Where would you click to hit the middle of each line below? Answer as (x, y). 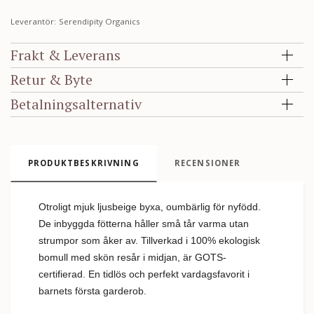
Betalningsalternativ (76, 104)
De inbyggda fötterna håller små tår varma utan (144, 223)
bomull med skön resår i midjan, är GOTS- (132, 257)
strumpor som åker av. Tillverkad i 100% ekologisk (149, 240)
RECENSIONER (207, 163)
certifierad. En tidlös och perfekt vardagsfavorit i (144, 274)
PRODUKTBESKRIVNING (84, 163)
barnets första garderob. (93, 291)
